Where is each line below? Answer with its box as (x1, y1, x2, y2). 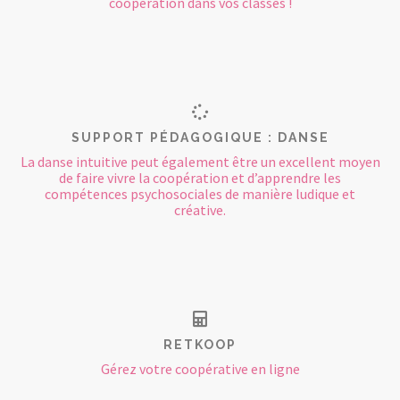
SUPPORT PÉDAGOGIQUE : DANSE (71, 129, 329, 145)
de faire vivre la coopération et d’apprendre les (59, 168, 341, 187)
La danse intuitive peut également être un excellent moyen (20, 152, 380, 171)
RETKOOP (163, 337, 237, 352)
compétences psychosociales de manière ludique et (45, 184, 355, 203)
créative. (174, 200, 226, 219)
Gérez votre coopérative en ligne (100, 359, 300, 378)
